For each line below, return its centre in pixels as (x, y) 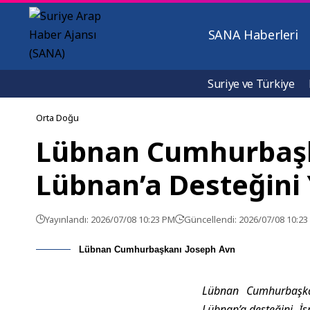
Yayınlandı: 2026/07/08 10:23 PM (110, 219)
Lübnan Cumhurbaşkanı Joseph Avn (157, 249)
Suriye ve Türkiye (251, 84)
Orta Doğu (57, 118)
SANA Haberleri (253, 35)
